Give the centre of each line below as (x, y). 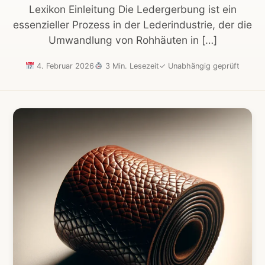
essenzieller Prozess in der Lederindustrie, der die (132, 24)
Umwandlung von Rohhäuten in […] (132, 40)
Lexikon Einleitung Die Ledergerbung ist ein (132, 9)
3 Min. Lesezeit (131, 66)
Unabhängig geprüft (202, 66)
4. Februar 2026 (64, 66)
